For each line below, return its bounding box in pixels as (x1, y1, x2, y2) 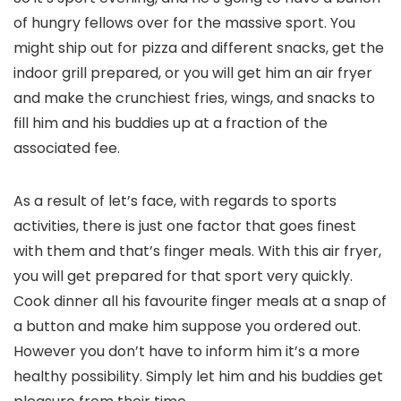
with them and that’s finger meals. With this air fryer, (13, 241, 381, 261)
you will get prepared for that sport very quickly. (13, 266, 353, 286)
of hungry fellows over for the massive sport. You (13, 13, 355, 33)
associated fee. (13, 138, 120, 158)
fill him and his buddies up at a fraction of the (13, 113, 328, 133)
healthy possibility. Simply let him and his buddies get (13, 366, 383, 387)
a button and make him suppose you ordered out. (13, 316, 361, 337)
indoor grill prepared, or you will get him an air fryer (13, 63, 372, 83)
